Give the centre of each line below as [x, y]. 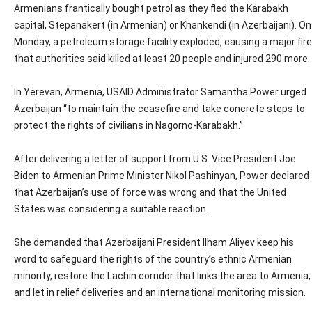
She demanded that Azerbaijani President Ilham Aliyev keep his [154, 243]
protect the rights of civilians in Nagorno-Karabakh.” [128, 126]
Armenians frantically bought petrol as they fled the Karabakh [151, 9]
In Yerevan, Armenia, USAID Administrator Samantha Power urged [160, 92]
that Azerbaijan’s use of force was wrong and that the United [150, 193]
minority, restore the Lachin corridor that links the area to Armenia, [162, 276]
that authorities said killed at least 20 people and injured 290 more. [162, 59]
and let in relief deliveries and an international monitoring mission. [160, 293]
